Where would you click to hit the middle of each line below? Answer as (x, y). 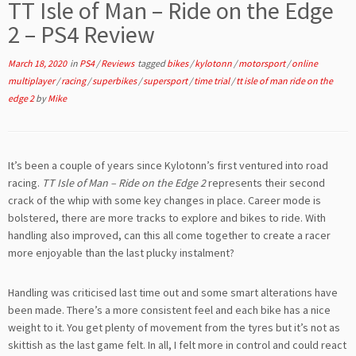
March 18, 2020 (37, 64)
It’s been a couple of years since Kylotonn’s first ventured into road (168, 166)
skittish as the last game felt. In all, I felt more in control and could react (177, 344)
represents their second (265, 183)
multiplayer (32, 81)
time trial (213, 81)
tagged (151, 64)
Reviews (118, 64)
